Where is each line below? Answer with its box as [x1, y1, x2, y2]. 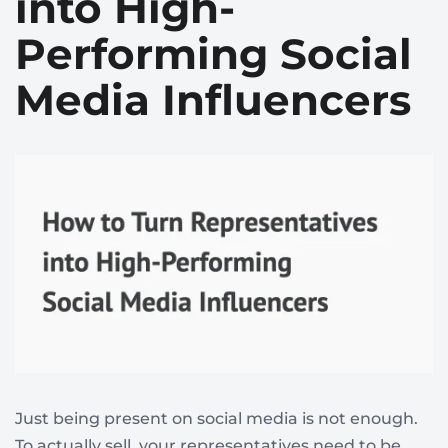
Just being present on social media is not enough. [15, 409, 418, 429]
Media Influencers [15, 74, 411, 126]
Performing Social [15, 28, 412, 80]
